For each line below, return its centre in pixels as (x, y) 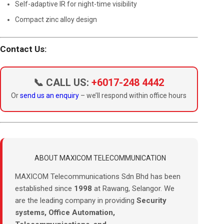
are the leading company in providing (76, 200)
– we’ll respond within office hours (133, 95)
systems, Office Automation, (65, 212)
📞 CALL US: (63, 82)
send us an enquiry (50, 95)
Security (151, 200)
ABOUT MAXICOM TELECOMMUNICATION (100, 158)
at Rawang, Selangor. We (133, 188)
